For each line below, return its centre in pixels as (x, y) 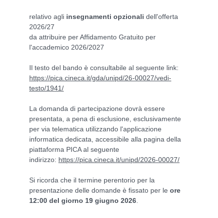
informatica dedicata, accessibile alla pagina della (105, 139)
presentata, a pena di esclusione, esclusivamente (105, 118)
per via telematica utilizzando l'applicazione (95, 129)
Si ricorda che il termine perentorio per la (92, 180)
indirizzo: (44, 159)
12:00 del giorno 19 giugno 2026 (83, 200)
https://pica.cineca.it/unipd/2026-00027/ (119, 159)
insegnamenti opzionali (105, 16)
